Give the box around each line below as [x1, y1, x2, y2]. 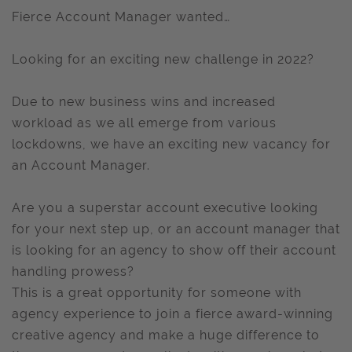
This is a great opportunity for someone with [12, 285, 302, 300]
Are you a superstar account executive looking [12, 200, 318, 215]
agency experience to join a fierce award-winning [12, 306, 333, 321]
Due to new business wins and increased [12, 94, 276, 109]
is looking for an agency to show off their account [12, 243, 336, 258]
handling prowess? [12, 264, 134, 279]
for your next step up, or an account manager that [12, 222, 340, 236]
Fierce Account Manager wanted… [12, 9, 230, 24]
